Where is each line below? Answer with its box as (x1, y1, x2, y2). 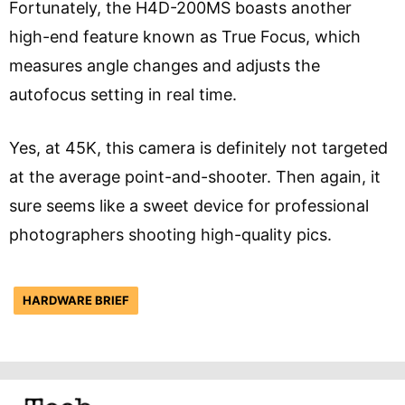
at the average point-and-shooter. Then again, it (9, 167, 381, 187)
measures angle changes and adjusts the (9, 56, 320, 76)
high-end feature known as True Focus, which (9, 27, 361, 47)
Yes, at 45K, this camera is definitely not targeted (9, 138, 388, 158)
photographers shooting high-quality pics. (9, 225, 336, 245)
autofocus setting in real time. (9, 85, 247, 105)
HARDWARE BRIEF (23, 293, 129, 308)
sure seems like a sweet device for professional (9, 196, 369, 216)
